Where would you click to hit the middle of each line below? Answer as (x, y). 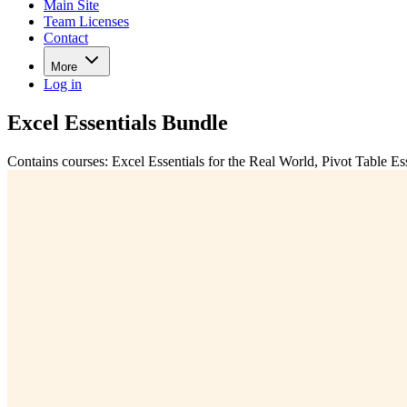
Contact (66, 37)
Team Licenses (86, 21)
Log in (63, 84)
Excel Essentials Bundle (118, 122)
